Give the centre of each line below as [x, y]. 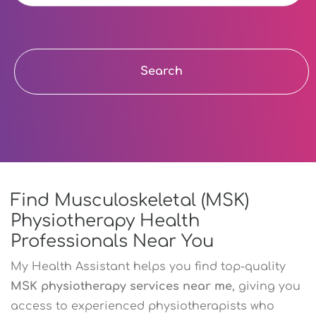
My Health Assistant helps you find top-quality [148, 266]
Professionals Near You [112, 241]
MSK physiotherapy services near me [121, 286]
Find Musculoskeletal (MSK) [130, 200]
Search [162, 72]
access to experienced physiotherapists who [142, 306]
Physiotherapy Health [105, 221]
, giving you [266, 286]
